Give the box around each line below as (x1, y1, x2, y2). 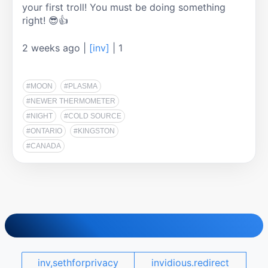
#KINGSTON (74, 127, 115, 136)
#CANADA (26, 142, 61, 151)
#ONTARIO (26, 127, 62, 136)
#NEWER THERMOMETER (26, 97, 115, 106)
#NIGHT (26, 112, 53, 121)
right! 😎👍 (22, 14, 68, 27)
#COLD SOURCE (64, 112, 121, 121)
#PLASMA (64, 82, 98, 91)
